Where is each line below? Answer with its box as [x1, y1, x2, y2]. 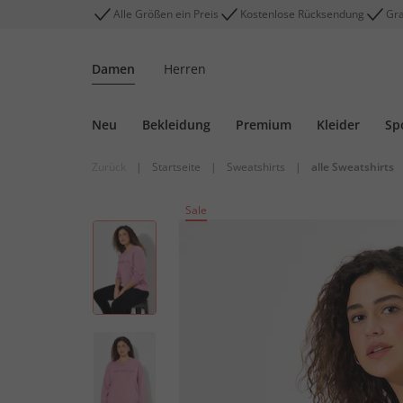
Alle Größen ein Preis [113, 6, 219, 22]
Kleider [317, 116, 360, 133]
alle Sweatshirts [311, 159, 394, 175]
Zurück [92, 159, 126, 175]
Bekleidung [142, 116, 210, 133]
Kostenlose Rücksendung [240, 6, 364, 22]
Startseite [152, 159, 201, 175]
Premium [236, 116, 291, 133]
